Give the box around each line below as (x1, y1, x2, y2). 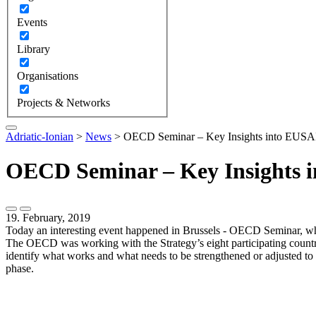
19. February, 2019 (6, 212, 90, 224)
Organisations (17, 69, 78, 82)
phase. (6, 262, 34, 275)
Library (17, 42, 50, 55)
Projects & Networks (17, 96, 110, 109)
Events (17, 16, 47, 28)
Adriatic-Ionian (6, 130, 73, 142)
